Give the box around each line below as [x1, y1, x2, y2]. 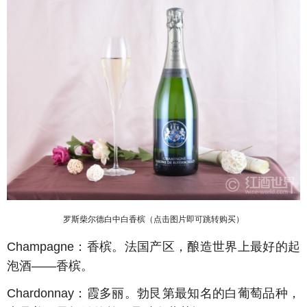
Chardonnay [7, 286, 74, 300]
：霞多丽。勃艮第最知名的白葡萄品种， [74, 286, 300, 300]
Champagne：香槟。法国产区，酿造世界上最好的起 [7, 240, 300, 254]
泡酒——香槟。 [7, 259, 93, 273]
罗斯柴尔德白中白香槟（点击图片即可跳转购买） [63, 214, 244, 224]
